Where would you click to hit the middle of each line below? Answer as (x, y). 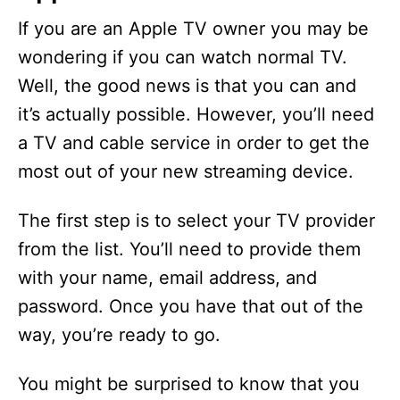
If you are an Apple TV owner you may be (193, 29)
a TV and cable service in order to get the (194, 143)
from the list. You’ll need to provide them (189, 250)
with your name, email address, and (167, 278)
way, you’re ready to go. (119, 335)
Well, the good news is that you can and (187, 86)
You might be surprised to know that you (189, 384)
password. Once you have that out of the (191, 307)
